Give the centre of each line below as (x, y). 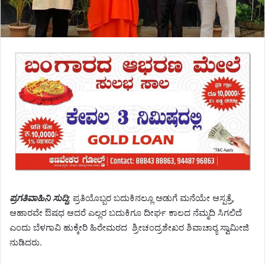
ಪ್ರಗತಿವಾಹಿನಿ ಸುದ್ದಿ (39, 198)
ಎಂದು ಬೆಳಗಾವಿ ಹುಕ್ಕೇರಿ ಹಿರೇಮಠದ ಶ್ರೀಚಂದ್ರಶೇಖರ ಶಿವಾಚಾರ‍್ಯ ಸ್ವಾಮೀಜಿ (129, 228)
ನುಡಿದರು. (26, 243)
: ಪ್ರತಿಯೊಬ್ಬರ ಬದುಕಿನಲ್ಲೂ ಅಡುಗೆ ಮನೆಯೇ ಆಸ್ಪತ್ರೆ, (151, 198)
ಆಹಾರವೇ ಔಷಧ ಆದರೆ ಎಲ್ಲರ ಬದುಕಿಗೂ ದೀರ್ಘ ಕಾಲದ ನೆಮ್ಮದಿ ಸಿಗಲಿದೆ (126, 213)
